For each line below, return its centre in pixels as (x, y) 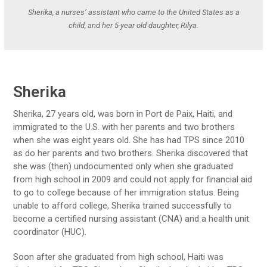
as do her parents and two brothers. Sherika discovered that (131, 153)
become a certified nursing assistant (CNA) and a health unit (131, 218)
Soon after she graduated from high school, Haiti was (119, 257)
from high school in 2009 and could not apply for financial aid (133, 179)
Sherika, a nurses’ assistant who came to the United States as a (133, 12)
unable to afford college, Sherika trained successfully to (123, 205)
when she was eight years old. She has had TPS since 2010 (129, 140)
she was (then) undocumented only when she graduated (123, 166)
